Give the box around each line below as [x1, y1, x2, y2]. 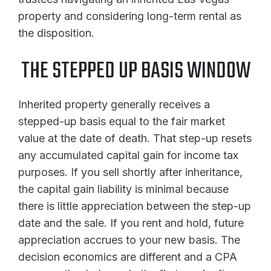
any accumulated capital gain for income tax [18, 148, 238, 162]
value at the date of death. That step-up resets [18, 131, 252, 145]
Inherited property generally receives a [18, 97, 210, 111]
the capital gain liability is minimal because [18, 182, 229, 195]
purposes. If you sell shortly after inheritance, [18, 165, 243, 178]
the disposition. [18, 26, 94, 39]
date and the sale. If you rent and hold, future [18, 216, 244, 229]
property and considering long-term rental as [18, 9, 241, 22]
